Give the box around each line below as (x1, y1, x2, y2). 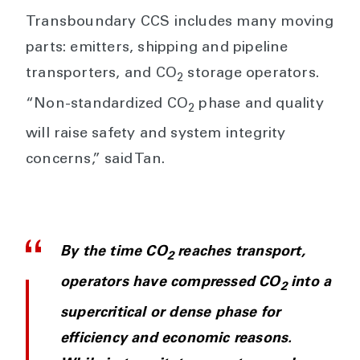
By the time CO (60, 245, 167, 260)
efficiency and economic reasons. (60, 331, 292, 346)
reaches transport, (174, 245, 305, 260)
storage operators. (183, 67, 320, 82)
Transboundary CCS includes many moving (26, 15, 334, 31)
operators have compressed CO (60, 275, 280, 290)
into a (286, 275, 332, 290)
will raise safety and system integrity (26, 127, 286, 142)
